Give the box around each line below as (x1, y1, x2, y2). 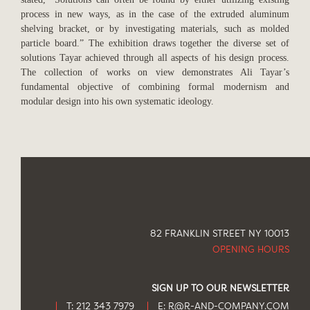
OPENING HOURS (212, 246, 289, 255)
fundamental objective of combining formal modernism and (21, 81, 289, 93)
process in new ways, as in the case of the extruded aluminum (21, 8, 289, 20)
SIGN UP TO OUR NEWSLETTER (152, 284, 289, 294)
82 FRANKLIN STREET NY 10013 (150, 230, 289, 239)
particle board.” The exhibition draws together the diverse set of (21, 37, 289, 49)
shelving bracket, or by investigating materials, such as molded (21, 23, 289, 35)
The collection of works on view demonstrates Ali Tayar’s (21, 66, 289, 78)
